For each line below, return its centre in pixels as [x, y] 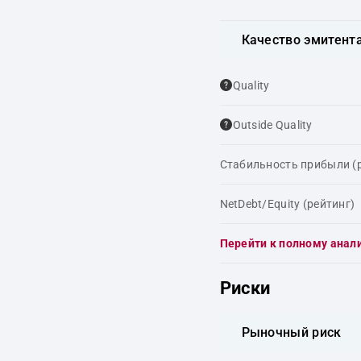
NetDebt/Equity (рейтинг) [287, 204]
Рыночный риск [291, 332]
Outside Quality [272, 125]
